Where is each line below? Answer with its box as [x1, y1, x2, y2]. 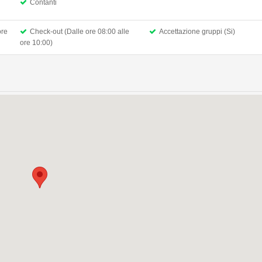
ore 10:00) [19, 38, 53, 47]
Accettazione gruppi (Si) [159, 27, 236, 36]
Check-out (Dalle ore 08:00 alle [29, 27, 129, 36]
